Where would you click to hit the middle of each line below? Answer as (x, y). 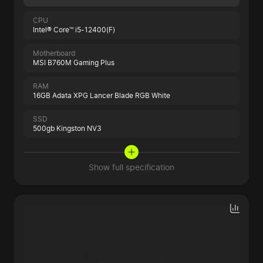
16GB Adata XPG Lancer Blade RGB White (102, 96)
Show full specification (131, 167)
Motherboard (54, 53)
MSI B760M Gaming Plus (74, 63)
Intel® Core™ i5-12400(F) (74, 30)
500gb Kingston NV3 (67, 129)
